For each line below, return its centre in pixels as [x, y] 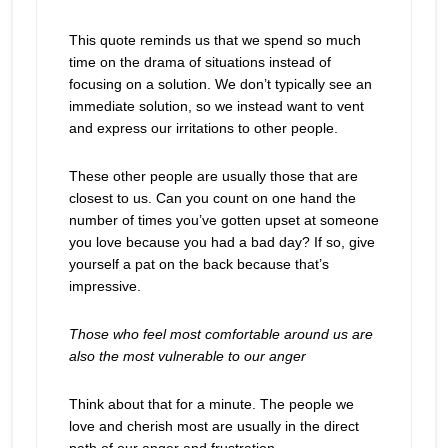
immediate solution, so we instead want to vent [216, 106]
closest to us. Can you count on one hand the [212, 198]
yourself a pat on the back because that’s [198, 264]
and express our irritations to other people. [203, 128]
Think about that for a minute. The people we [211, 404]
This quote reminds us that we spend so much [214, 40]
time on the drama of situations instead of [199, 62]
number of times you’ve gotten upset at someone [223, 220]
